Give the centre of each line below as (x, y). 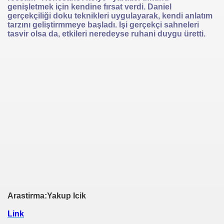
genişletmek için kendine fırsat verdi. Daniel (89, 7)
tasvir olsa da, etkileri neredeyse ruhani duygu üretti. (106, 34)
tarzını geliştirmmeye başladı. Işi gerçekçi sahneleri (103, 25)
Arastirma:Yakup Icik (47, 196)
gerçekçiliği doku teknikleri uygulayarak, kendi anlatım (110, 16)
